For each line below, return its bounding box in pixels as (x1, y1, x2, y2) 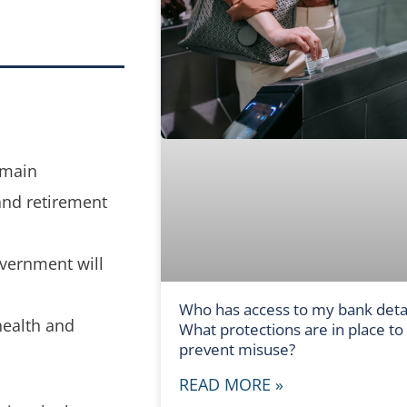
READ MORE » (178, 373, 283, 396)
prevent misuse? (178, 339, 295, 361)
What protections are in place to (178, 319, 403, 341)
